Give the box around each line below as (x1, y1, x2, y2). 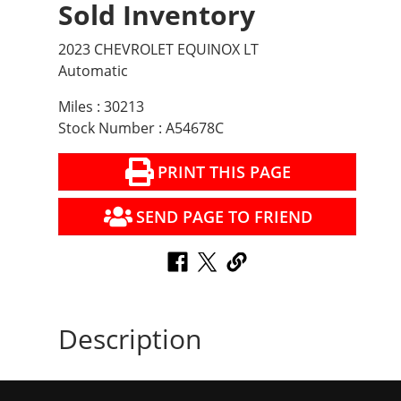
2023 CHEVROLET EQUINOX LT (58, 39, 259, 60)
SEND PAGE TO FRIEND (135, 206, 312, 228)
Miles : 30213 (58, 97, 144, 117)
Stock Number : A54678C (58, 118, 224, 139)
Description (58, 320, 201, 358)
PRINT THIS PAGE (157, 161, 291, 183)
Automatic (58, 61, 128, 81)
